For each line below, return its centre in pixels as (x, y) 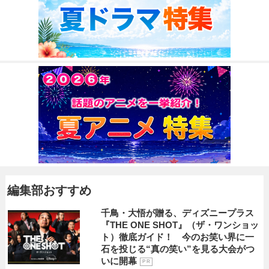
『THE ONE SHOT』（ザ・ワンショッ (180, 225)
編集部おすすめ (49, 191)
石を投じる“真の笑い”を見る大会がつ (178, 249)
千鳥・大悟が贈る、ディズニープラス (178, 213)
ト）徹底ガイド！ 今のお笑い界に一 (178, 237)
